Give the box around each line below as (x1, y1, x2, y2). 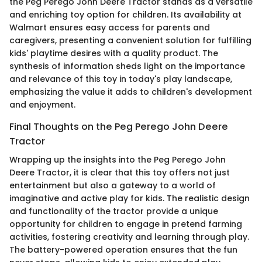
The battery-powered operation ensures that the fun (9, 244, 237, 256)
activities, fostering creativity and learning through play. (9, 231, 249, 243)
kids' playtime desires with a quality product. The (9, 47, 218, 59)
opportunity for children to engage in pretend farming (9, 218, 242, 230)
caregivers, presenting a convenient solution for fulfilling (9, 34, 251, 46)
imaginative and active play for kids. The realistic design (9, 192, 250, 205)
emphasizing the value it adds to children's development (9, 85, 252, 98)
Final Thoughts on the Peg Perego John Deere (9, 119, 228, 133)
